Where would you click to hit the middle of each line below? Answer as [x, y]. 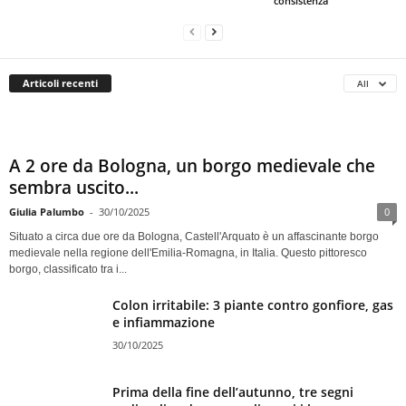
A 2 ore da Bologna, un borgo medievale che [192, 165]
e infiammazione [164, 322]
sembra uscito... [74, 187]
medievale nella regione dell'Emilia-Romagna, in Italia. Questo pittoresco [188, 252]
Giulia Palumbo [47, 211]
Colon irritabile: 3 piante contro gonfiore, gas [253, 304]
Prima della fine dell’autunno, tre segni [233, 391]
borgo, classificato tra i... [68, 269]
